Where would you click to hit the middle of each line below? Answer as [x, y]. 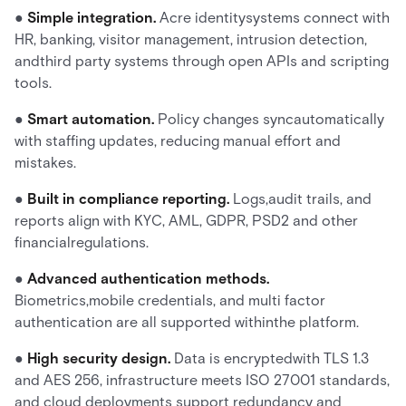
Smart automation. [91, 119]
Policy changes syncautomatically [269, 119]
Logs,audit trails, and [300, 199]
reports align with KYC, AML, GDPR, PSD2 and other [186, 221]
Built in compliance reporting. [128, 199]
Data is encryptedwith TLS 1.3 [271, 358]
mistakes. [45, 163]
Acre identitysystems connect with [275, 18]
